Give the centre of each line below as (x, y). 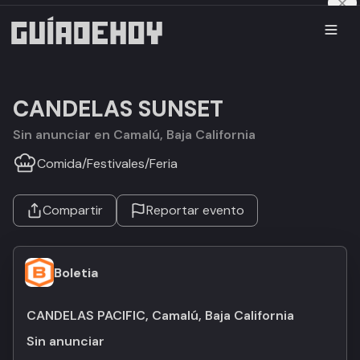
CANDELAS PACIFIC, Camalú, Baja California (160, 315)
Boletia (76, 272)
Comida (59, 163)
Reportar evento (195, 210)
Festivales (116, 163)
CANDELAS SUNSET (118, 109)
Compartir (73, 210)
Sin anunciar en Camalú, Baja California (138, 135)
